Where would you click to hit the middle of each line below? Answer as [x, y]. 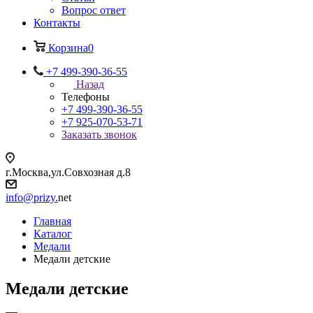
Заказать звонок [99, 134]
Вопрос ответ [94, 10]
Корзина [68, 48]
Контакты [57, 23]
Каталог [53, 234]
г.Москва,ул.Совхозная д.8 [68, 172]
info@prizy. [32, 197]
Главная [52, 221]
